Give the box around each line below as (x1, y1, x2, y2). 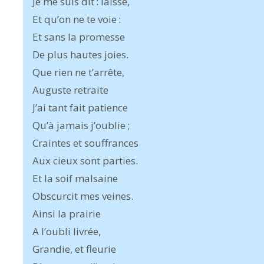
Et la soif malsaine (32, 171, 118, 185)
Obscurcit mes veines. (32, 189, 133, 203)
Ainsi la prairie (32, 207, 101, 220)
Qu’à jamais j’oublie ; (32, 118, 130, 132)
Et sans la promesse (32, 30, 125, 44)
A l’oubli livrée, (32, 225, 101, 238)
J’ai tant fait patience (32, 101, 128, 114)
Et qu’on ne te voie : (32, 12, 121, 26)
